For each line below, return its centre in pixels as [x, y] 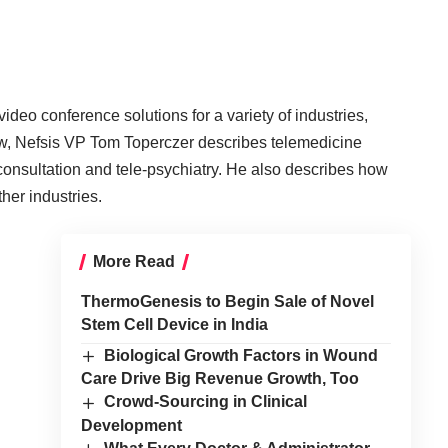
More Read [133, 262]
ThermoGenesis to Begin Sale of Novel [227, 302]
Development [131, 425]
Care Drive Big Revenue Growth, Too [219, 379]
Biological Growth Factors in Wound [241, 356]
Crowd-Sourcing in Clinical [206, 402]
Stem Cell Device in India [174, 325]
